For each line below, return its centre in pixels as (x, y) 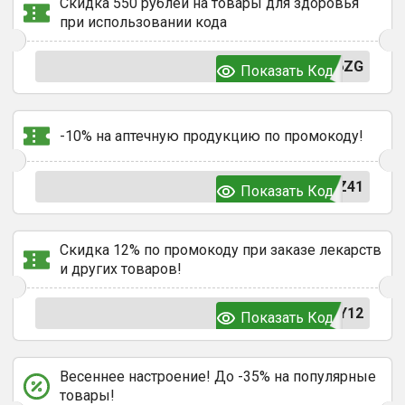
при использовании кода (143, 22)
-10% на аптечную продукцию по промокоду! (212, 136)
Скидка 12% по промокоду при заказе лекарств (221, 250)
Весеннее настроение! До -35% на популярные (218, 377)
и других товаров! (121, 269)
